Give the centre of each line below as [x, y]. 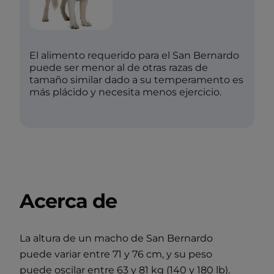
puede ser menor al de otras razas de [119, 67]
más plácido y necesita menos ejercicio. [125, 92]
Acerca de [68, 201]
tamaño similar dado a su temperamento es [136, 80]
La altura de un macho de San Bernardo [116, 238]
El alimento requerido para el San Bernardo [134, 55]
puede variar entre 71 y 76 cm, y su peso [116, 254]
